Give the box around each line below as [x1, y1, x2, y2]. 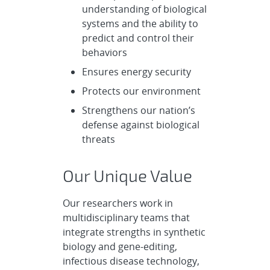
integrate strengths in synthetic [62, 225, 206, 239]
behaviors [81, 45, 130, 59]
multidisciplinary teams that [62, 210, 190, 224]
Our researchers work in [62, 196, 173, 210]
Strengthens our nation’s [81, 103, 195, 117]
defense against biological [81, 118, 199, 131]
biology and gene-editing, [62, 239, 177, 253]
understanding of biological [81, 2, 207, 16]
